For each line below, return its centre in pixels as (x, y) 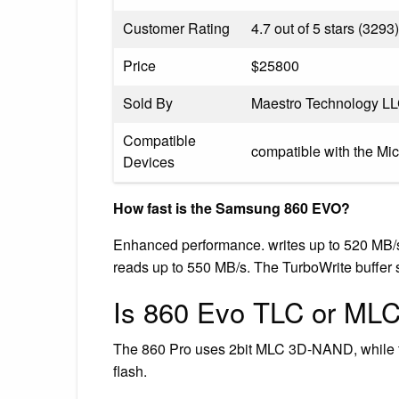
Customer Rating (176, 28)
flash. (130, 370)
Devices (149, 161)
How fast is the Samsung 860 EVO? (232, 208)
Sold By (148, 102)
